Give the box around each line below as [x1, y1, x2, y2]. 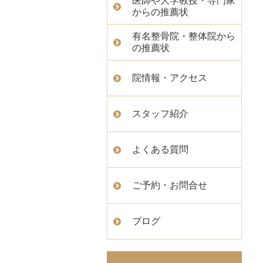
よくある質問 [132, 144, 188, 154]
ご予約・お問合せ [132, 180, 207, 190]
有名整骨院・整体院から [132, 31, 235, 41]
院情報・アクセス [132, 73, 207, 83]
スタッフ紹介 [132, 109, 188, 119]
